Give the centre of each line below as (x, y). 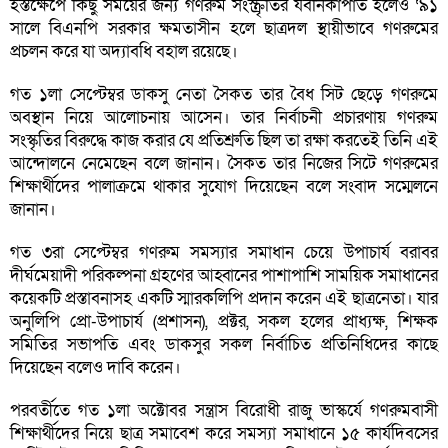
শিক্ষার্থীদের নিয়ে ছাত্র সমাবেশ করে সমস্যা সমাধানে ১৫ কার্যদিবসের (224, 434)
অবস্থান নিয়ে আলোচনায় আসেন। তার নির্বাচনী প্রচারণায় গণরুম (224, 118)
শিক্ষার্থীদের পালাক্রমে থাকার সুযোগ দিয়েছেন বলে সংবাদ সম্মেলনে (224, 187)
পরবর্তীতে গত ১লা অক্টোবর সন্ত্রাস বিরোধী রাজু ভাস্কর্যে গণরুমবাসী (224, 411)
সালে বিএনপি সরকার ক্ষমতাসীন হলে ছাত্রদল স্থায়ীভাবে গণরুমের (224, 29)
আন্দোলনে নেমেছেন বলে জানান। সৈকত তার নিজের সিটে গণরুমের (224, 164)
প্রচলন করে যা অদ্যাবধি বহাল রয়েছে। (126, 52)
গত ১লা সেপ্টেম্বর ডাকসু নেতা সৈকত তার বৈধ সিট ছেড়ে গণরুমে (224, 95)
